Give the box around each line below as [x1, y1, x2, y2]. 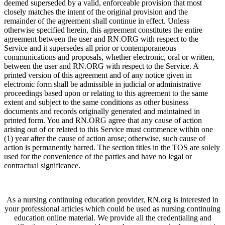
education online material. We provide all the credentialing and [14, 213, 211, 222]
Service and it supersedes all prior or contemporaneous [4, 43, 176, 52]
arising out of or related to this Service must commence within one [4, 125, 213, 134]
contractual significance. [4, 161, 82, 170]
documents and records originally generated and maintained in [4, 106, 200, 116]
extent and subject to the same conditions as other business [4, 97, 188, 106]
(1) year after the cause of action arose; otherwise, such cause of [4, 134, 205, 143]
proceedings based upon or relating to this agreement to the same [4, 88, 208, 97]
